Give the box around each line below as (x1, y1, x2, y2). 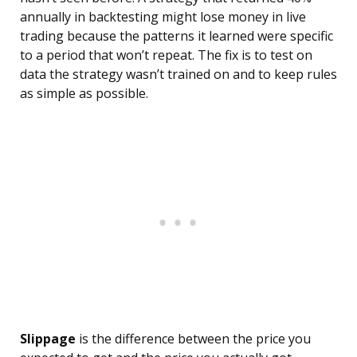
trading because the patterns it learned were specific (20, 27, 333, 45)
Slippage (20, 330, 76, 348)
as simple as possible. (20, 84, 148, 103)
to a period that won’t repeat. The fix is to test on (20, 46, 312, 65)
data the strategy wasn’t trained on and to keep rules (20, 65, 337, 84)
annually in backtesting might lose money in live (20, 8, 306, 26)
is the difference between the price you (76, 330, 311, 348)
